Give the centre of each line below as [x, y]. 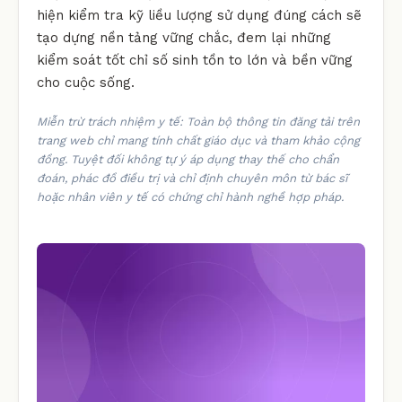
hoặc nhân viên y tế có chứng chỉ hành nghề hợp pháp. [190, 197]
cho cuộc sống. [86, 82]
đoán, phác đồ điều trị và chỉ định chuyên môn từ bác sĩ [192, 178]
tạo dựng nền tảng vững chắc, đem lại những [184, 37]
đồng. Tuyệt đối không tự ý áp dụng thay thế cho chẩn [188, 159]
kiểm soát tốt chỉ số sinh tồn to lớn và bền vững [195, 60]
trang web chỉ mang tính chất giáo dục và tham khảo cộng [198, 140]
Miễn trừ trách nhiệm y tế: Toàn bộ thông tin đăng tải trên [198, 121]
